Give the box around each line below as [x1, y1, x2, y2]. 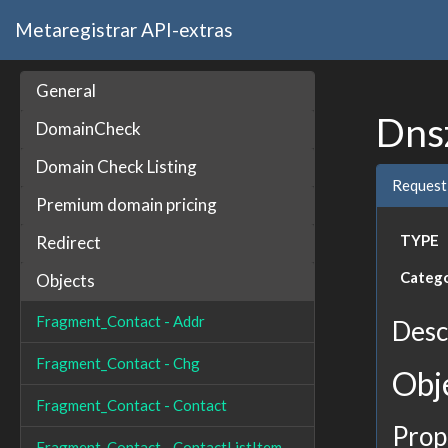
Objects [36, 270, 95, 291]
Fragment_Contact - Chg [36, 354, 200, 372]
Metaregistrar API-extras [15, 17, 233, 41]
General [36, 80, 96, 101]
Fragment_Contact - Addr [36, 312, 205, 330]
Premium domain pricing [36, 194, 217, 215]
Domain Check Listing [36, 156, 197, 177]
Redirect [36, 232, 101, 253]
